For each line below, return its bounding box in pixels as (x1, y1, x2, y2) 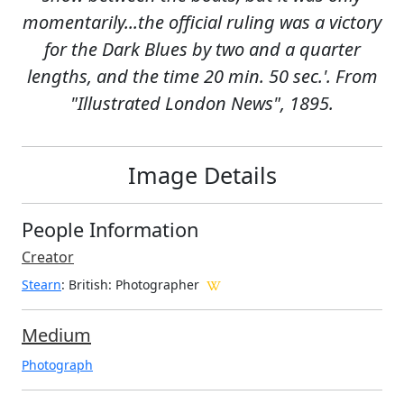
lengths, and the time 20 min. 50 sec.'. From (26, 63, 378, 88)
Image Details (127, 159, 277, 190)
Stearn (22, 275, 61, 293)
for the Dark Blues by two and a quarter (43, 36, 361, 61)
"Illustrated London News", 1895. (70, 90, 334, 115)
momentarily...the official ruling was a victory (23, 9, 381, 34)
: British (61, 275, 108, 293)
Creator (22, 246, 74, 267)
